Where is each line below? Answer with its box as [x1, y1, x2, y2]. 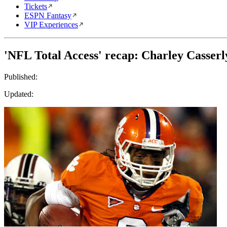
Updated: [4, 89, 33, 98]
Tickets [24, 2, 47, 11]
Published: [4, 72, 37, 81]
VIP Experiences [24, 20, 78, 29]
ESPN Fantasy [24, 11, 71, 20]
